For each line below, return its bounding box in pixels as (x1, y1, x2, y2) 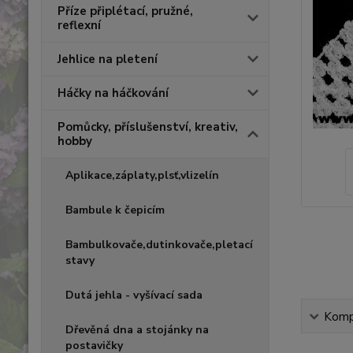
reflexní (58, 17, 101, 33)
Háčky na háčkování (58, 85, 169, 101)
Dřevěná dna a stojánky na (65, 322, 209, 337)
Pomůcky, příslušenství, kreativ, (58, 119, 238, 135)
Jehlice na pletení (58, 51, 158, 67)
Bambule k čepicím (65, 203, 165, 217)
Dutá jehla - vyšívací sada (65, 288, 203, 303)
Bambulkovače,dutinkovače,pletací (65, 237, 253, 252)
